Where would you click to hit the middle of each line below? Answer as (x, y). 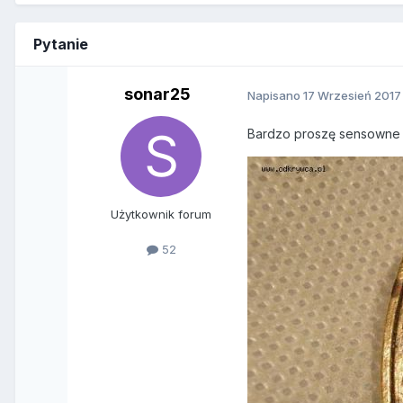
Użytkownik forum (161, 215)
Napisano (276, 95)
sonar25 (158, 94)
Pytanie (61, 45)
